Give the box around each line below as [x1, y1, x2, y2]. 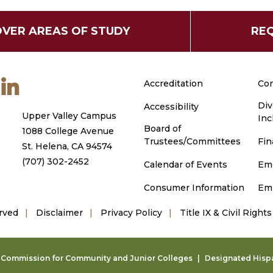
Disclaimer [36, 207, 83, 218]
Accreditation [144, 78, 203, 89]
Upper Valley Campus [22, 110, 116, 121]
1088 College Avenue [22, 126, 114, 136]
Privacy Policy [101, 207, 162, 218]
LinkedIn [21, 76, 60, 87]
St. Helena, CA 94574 [22, 141, 112, 152]
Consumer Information [144, 182, 244, 193]
